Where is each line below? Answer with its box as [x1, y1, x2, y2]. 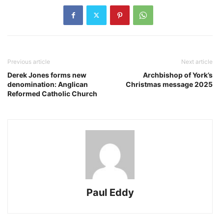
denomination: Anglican [7, 80, 88, 88]
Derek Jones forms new [7, 70, 86, 79]
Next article [181, 57, 213, 65]
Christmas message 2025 [126, 80, 213, 88]
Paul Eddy [86, 186, 134, 198]
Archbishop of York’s [143, 70, 213, 79]
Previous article [7, 57, 50, 65]
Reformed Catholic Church [7, 89, 97, 98]
